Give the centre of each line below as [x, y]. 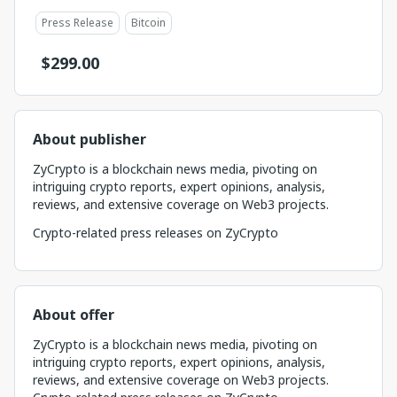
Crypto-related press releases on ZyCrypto [156, 233]
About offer [74, 315]
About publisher [90, 139]
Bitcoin [148, 23]
